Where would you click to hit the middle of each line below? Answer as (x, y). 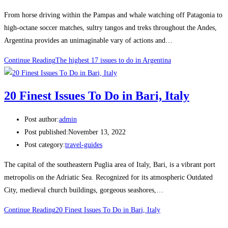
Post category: (45, 145)
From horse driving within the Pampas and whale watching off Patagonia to (113, 15)
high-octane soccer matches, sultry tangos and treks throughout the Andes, (110, 27)
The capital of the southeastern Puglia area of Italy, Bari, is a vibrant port (110, 164)
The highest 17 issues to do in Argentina (113, 60)
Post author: (42, 119)
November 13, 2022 (97, 132)
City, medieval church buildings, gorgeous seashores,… (84, 190)
